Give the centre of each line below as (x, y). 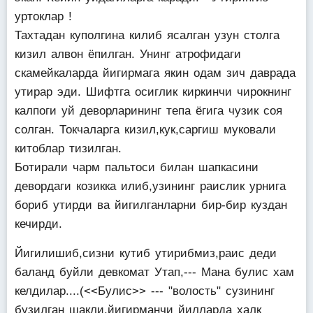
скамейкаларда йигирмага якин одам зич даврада (155, 73)
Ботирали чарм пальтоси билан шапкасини (137, 167)
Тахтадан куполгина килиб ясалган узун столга (147, 35)
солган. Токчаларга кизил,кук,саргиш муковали (145, 130)
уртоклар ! (43, 16)
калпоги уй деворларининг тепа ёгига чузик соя (148, 111)
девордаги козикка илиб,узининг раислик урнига (150, 186)
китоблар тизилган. (68, 148)
